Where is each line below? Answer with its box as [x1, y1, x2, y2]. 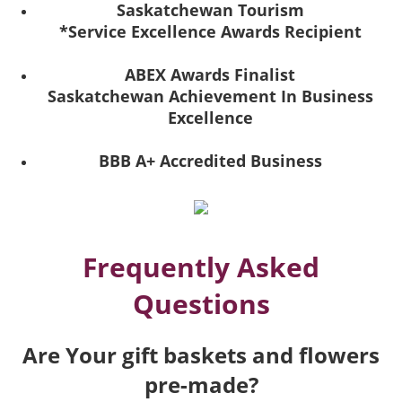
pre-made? [144, 370, 258, 400]
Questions [132, 285, 270, 323]
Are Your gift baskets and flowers [22, 340, 380, 371]
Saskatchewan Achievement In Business [47, 85, 373, 108]
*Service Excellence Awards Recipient [58, 21, 362, 43]
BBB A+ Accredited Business [98, 150, 322, 172]
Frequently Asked [83, 249, 319, 286]
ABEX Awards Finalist [125, 64, 295, 86]
